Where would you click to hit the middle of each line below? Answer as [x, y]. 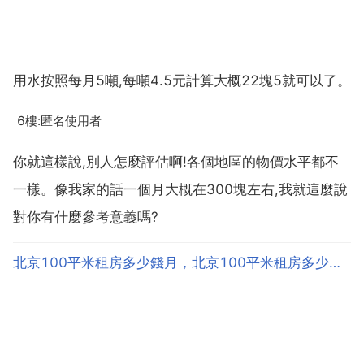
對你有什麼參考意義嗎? [86, 217]
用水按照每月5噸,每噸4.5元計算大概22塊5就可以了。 [182, 81]
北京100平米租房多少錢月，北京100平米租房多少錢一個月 [335, 262]
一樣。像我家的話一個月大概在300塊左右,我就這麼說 [180, 190]
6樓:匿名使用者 [59, 120]
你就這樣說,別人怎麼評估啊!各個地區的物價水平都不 [176, 162]
